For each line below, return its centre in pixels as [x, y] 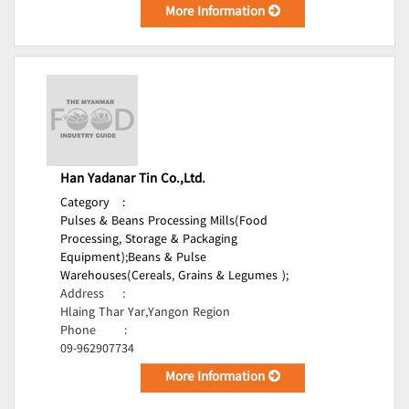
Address [82, 295]
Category [85, 204]
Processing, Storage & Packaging [149, 240]
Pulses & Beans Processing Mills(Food [164, 222]
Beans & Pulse [167, 258]
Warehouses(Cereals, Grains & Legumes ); [174, 277]
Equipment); [94, 258]
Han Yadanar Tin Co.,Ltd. [133, 180]
